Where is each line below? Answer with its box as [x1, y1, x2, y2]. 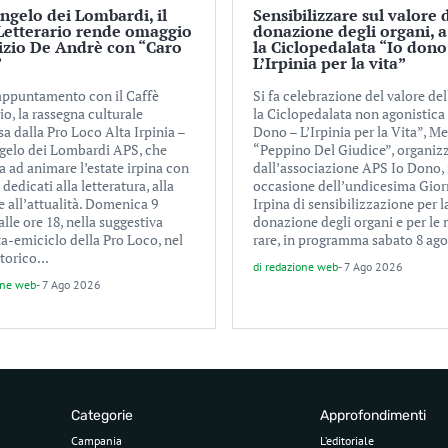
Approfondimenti [319, 406, 426, 424]
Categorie [70, 406, 133, 424]
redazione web [265, 258, 338, 274]
